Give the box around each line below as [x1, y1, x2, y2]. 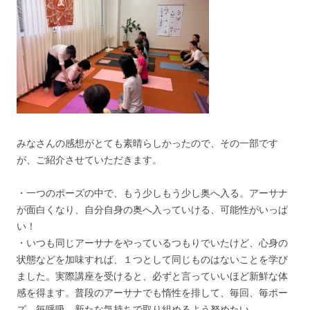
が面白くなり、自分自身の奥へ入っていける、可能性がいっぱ [17, 202, 288, 216]
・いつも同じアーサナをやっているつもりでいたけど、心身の [17, 235, 288, 249]
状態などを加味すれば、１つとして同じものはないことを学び [17, 252, 288, 266]
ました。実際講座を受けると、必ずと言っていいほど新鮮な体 [17, 268, 288, 282]
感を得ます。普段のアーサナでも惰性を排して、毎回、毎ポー [17, 285, 288, 299]
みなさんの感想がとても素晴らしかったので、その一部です [17, 136, 278, 149]
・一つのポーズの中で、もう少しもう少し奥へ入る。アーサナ [17, 185, 288, 199]
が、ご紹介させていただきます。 [17, 152, 162, 166]
